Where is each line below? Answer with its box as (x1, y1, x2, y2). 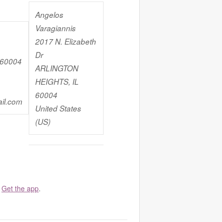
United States (35, 103, 81, 113)
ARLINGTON (35, 62, 78, 73)
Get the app (1, 183, 39, 193)
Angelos (35, 9, 63, 20)
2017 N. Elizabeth (35, 36, 96, 47)
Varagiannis (35, 22, 76, 33)
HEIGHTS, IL (35, 76, 79, 87)
